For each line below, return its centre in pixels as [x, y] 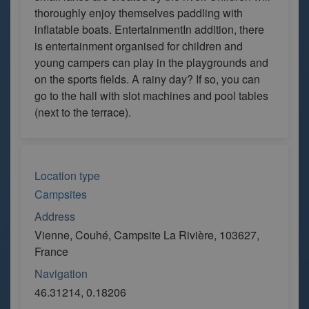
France [51, 251]
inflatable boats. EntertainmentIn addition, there [149, 29]
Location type [67, 176]
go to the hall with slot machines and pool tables [151, 96]
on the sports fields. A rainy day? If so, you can [147, 79]
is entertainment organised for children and [139, 46]
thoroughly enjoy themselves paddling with [139, 13]
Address [55, 216]
